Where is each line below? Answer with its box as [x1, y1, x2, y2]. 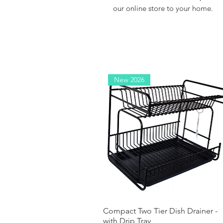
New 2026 [114, 75, 145, 84]
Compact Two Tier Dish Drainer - [103, 206, 218, 216]
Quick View [150, 206, 185, 215]
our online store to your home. [113, 3, 213, 13]
